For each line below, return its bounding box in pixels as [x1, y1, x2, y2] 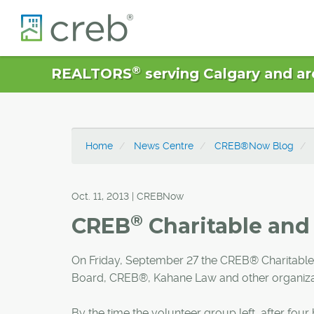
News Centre [134, 140, 193, 151]
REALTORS [51, 65, 132, 82]
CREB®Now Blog [214, 140, 294, 151]
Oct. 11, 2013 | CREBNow [71, 191, 184, 202]
